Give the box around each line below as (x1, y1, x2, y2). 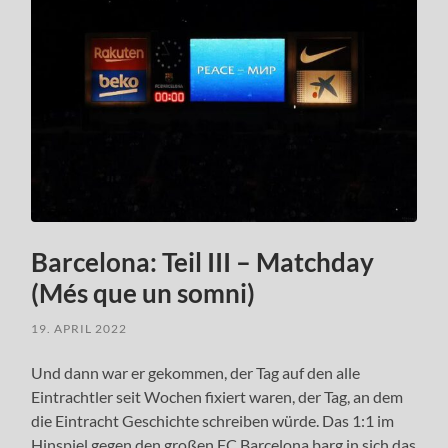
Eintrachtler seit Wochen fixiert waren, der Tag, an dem (31, 386, 404, 406)
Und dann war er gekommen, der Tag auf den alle (31, 362, 361, 382)
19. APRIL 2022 (31, 320, 128, 336)
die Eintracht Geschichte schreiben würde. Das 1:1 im (31, 410, 395, 430)
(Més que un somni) (31, 276, 256, 309)
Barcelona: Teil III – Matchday (31, 245, 375, 278)
